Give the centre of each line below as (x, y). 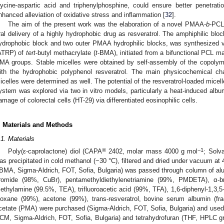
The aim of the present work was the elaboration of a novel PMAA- (107, 24)
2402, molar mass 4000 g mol (152, 151)
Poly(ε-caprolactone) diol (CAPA (55, 151)
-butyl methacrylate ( (65, 52)
